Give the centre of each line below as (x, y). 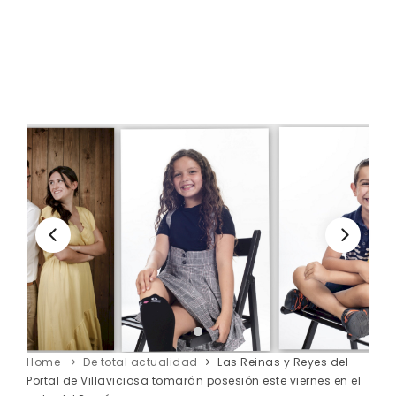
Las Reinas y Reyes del (283, 362)
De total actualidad (141, 362)
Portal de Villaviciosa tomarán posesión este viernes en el (194, 380)
